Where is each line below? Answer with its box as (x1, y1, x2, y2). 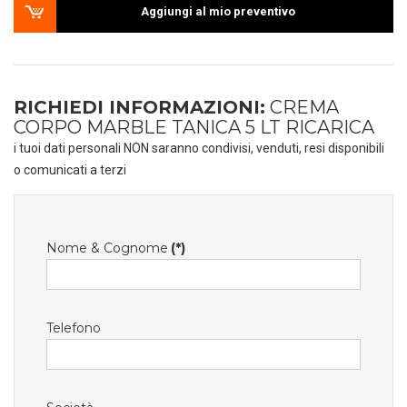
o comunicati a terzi (14, 163, 126, 177)
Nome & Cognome (46, 240, 168, 256)
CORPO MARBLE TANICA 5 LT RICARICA (14, 116, 374, 138)
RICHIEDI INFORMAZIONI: (14, 96, 265, 118)
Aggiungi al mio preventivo (141, 5, 295, 18)
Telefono (46, 320, 101, 336)
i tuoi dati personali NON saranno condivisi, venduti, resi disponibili (14, 141, 384, 155)
